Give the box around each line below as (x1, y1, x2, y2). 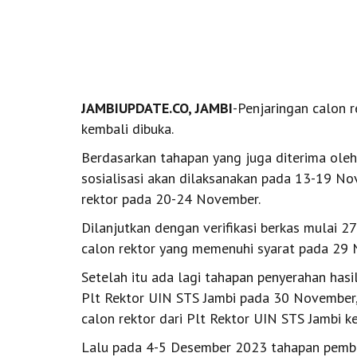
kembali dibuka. (81, 120, 174, 138)
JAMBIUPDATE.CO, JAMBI (81, 99, 233, 117)
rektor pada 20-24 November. (81, 190, 261, 208)
